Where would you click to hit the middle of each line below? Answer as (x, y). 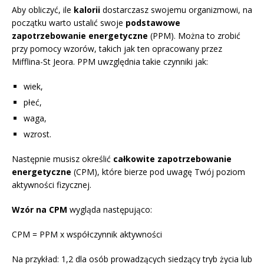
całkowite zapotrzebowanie (172, 159)
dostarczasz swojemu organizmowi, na (176, 9)
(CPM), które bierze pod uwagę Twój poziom (158, 171)
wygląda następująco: (110, 209)
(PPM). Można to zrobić (194, 35)
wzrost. (37, 134)
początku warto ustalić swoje (69, 22)
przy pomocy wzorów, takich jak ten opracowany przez (117, 48)
